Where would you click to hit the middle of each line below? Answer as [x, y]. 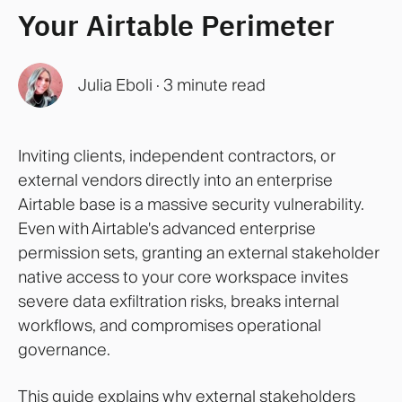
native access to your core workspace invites [183, 276]
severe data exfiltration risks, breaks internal [179, 301]
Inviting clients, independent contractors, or [177, 155]
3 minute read [214, 85]
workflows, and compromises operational [170, 325]
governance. [64, 349]
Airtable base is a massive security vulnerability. [191, 204]
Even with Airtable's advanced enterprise [167, 228]
